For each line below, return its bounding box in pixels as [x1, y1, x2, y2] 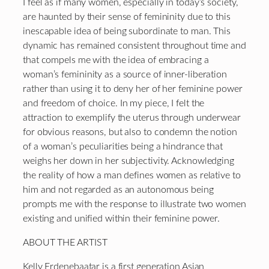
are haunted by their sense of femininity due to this [23, 11, 231, 22]
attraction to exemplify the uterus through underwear [23, 112, 241, 122]
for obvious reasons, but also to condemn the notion [23, 127, 237, 137]
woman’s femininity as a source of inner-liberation [23, 69, 227, 79]
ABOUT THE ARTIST [23, 238, 107, 248]
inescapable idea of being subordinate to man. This [23, 26, 231, 36]
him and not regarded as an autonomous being [23, 184, 214, 195]
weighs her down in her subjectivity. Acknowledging [23, 156, 234, 166]
